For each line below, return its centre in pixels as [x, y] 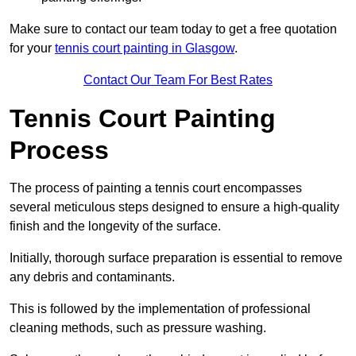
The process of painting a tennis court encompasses [156, 188]
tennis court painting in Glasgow [145, 48]
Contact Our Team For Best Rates [178, 80]
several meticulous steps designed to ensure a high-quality [174, 207]
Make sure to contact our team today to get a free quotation [173, 29]
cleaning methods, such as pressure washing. [138, 328]
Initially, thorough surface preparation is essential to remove [176, 258]
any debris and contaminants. [92, 277]
